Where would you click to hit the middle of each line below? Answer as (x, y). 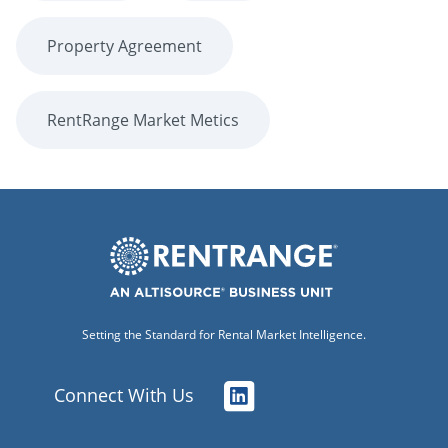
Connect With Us (124, 394)
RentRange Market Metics (143, 119)
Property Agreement (124, 45)
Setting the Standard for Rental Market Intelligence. (224, 334)
